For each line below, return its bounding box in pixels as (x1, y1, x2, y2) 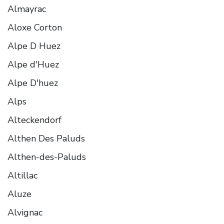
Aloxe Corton (7, 21, 62, 33)
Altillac (7, 169, 37, 181)
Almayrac (7, 2, 46, 15)
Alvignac (7, 206, 42, 218)
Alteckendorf (7, 113, 61, 126)
